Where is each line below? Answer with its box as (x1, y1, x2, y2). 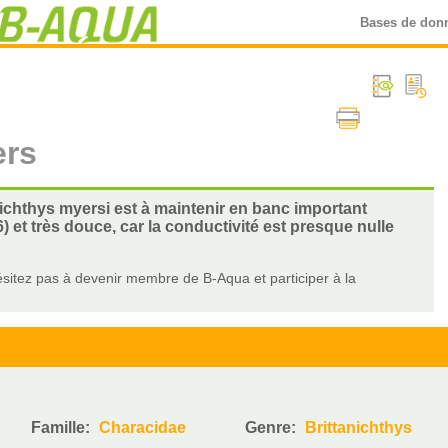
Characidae (99, 419, 187, 436)
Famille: (31, 419, 95, 436)
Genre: (245, 419, 301, 436)
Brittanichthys (305, 419, 413, 436)
